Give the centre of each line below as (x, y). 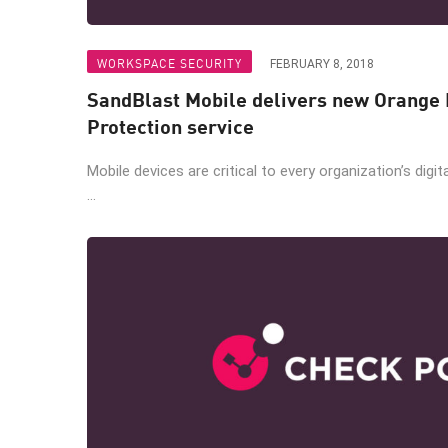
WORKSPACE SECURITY (169, 62)
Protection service (170, 125)
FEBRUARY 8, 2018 (322, 64)
